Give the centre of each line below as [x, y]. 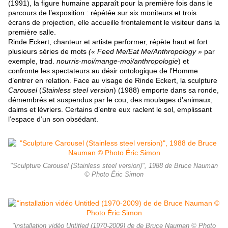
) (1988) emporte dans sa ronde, [166, 90]
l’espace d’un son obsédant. [53, 119]
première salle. [32, 32]
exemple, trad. [32, 61]
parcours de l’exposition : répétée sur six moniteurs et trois [102, 13]
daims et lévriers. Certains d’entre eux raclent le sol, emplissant [110, 110]
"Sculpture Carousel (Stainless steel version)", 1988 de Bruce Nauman [114, 166]
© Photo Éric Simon [114, 175]
